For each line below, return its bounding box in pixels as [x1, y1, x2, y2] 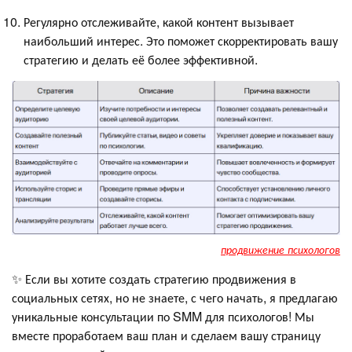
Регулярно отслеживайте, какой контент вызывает [24, 13, 294, 31]
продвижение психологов [221, 241, 340, 257]
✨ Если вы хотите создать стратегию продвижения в [12, 269, 296, 288]
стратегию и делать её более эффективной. [24, 50, 258, 69]
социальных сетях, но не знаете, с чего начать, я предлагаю [12, 288, 338, 306]
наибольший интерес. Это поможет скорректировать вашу [24, 31, 338, 50]
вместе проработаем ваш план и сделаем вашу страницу [12, 325, 321, 344]
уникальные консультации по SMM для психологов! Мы [12, 306, 314, 325]
